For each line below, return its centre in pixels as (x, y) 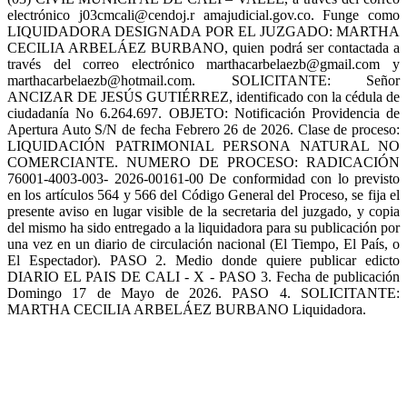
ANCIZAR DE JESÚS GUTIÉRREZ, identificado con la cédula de (203, 97)
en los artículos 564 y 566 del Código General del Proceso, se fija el (203, 195)
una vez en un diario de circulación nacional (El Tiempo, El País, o (203, 244)
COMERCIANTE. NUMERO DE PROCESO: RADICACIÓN (203, 163)
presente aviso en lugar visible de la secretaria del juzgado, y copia (203, 212)
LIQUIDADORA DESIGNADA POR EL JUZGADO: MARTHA (203, 32)
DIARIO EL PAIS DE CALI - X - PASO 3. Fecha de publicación (203, 277)
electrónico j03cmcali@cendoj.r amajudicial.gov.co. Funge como (203, 15)
